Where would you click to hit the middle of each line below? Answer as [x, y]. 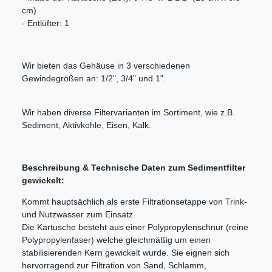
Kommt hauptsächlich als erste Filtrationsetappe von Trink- [134, 202]
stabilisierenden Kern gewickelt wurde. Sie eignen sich [126, 253]
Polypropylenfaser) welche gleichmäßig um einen [116, 240]
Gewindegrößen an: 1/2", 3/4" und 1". [94, 79]
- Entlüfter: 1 [46, 23]
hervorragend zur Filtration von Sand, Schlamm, [114, 266]
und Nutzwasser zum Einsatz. [79, 215]
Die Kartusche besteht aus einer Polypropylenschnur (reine [135, 227]
